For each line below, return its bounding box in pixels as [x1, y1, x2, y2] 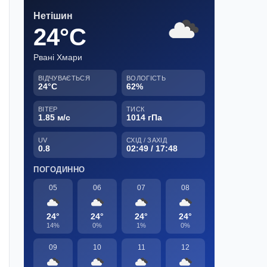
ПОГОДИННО [33, 164, 85, 174]
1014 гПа [126, 112, 162, 122]
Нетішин [33, 10, 73, 21]
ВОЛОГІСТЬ [126, 74, 166, 82]
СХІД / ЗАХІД [126, 136, 167, 144]
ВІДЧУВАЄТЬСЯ [38, 74, 90, 82]
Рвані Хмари [33, 52, 82, 62]
